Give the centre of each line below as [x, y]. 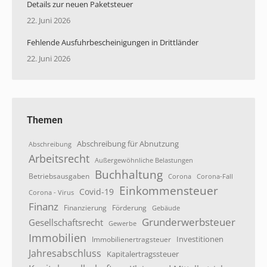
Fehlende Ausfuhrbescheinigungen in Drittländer [113, 42]
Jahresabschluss [65, 253]
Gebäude [166, 208]
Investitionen [200, 239]
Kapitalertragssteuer [143, 254]
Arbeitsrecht [59, 159]
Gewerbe [122, 223]
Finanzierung [85, 208]
